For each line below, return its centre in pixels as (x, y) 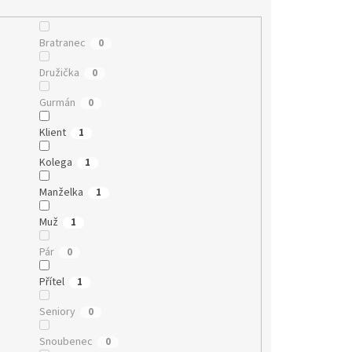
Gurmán (57, 103)
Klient (52, 132)
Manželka (61, 192)
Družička (59, 73)
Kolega (55, 162)
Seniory (57, 312)
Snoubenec (66, 341)
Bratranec (62, 43)
